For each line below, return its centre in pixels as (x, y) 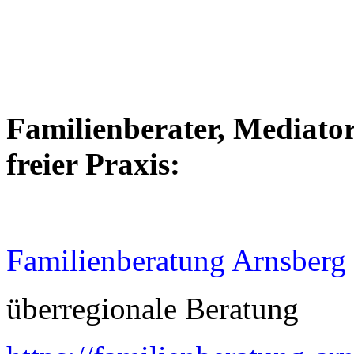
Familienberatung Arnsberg (176, 260)
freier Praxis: (93, 164)
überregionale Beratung (153, 309)
